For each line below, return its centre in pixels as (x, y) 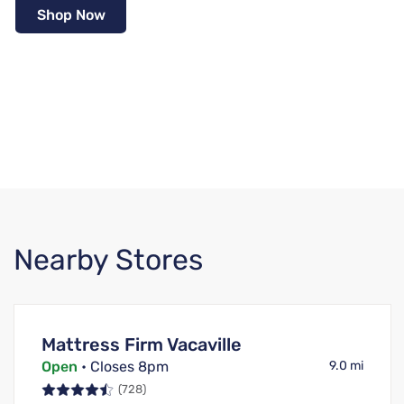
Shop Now (71, 14)
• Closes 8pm (123, 367)
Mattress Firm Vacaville (142, 345)
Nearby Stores (108, 260)
